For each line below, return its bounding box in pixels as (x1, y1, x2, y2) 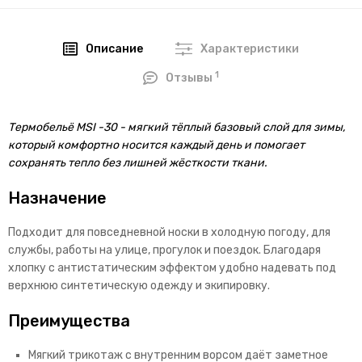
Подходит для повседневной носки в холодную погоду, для (8, 225, 330, 240)
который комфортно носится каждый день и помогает (8, 138, 305, 153)
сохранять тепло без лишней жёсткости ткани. (8, 156, 267, 170)
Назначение (8, 188, 107, 208)
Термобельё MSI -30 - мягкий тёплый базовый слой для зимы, (8, 120, 345, 135)
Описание (86, 42, 144, 57)
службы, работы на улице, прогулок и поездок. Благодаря (8, 243, 321, 258)
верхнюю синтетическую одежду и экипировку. (8, 279, 270, 293)
